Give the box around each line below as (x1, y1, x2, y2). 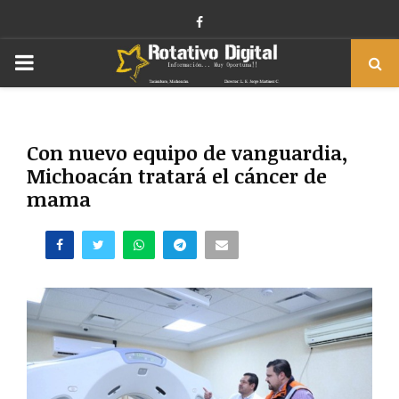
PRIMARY (13, 50, 110, 74)
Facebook (202, 14, 257, 28)
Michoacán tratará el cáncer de (27, 162, 327, 189)
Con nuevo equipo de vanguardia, (27, 139, 348, 166)
